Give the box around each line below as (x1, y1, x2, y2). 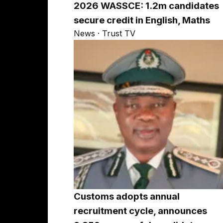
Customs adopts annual (74, 190, 180, 202)
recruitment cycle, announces (74, 205, 207, 217)
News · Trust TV (74, 28, 135, 38)
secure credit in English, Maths (74, 14, 210, 26)
